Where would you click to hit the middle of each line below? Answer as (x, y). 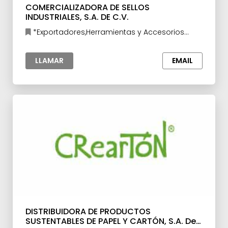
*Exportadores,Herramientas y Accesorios (108, 32)
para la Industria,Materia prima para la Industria (113, 42)
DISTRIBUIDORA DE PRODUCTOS (88, 211)
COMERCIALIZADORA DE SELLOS (88, 7)
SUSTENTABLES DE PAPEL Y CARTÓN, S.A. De (111, 221)
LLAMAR (49, 61)
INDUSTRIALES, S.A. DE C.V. (77, 17)
